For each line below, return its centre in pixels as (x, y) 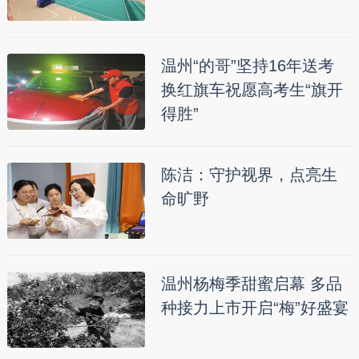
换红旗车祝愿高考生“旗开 (252, 89)
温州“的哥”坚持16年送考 (247, 65)
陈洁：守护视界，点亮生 (249, 174)
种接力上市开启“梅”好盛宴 (254, 307)
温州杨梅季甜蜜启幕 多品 (251, 283)
